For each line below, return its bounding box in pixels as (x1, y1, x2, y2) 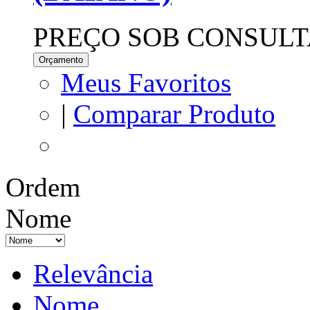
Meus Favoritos (61, 67, 231, 98)
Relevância (33, 258, 153, 289)
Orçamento (39, 54, 83, 65)
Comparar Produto (73, 98, 275, 129)
